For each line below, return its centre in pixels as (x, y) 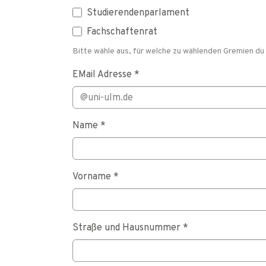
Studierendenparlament (138, 12)
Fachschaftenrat (122, 31)
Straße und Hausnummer (128, 227)
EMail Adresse (103, 74)
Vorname (93, 176)
